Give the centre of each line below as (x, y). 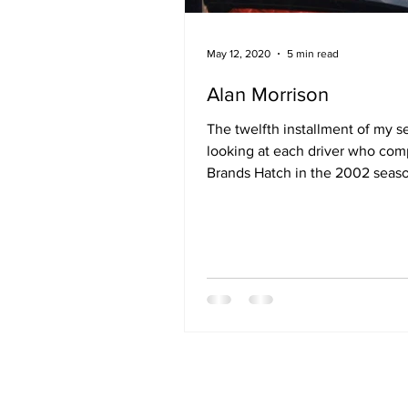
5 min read (313, 54)
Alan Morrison (268, 94)
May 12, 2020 (239, 54)
